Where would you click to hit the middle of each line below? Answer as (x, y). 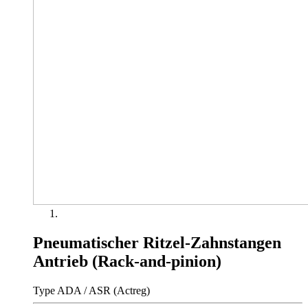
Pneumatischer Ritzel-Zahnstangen (157, 242)
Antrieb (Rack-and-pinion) (127, 261)
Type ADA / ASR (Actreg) (91, 290)
